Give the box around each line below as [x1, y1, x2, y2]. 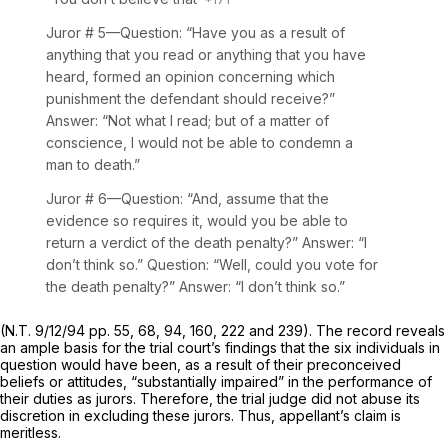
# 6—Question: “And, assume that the [85, 189, 329, 207]
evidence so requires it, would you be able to [46, 211, 348, 229]
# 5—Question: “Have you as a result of [85, 23, 345, 41]
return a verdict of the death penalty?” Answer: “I [46, 233, 367, 251]
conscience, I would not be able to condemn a [46, 133, 353, 151]
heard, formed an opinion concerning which [46, 67, 335, 85]
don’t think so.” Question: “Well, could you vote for [46, 255, 378, 273]
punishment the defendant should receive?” [46, 89, 335, 107]
